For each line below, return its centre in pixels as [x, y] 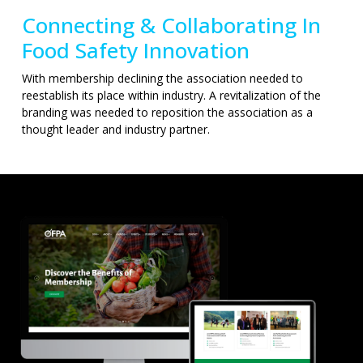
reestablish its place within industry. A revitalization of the [171, 95]
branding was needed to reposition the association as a [167, 112]
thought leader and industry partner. [116, 129]
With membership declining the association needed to [162, 78]
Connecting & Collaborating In [171, 25]
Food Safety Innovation [136, 50]
